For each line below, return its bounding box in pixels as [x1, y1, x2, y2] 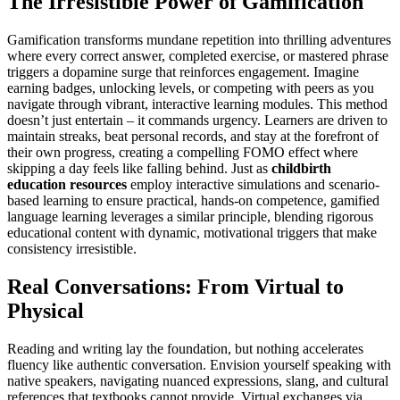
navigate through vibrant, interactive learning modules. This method [7, 96, 387, 112]
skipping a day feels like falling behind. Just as [7, 161, 271, 177]
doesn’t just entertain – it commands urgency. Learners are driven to [7, 112, 387, 129]
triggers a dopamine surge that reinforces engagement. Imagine [7, 64, 359, 80]
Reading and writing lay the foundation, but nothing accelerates [7, 341, 363, 357]
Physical [7, 299, 84, 323]
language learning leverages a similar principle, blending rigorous [7, 209, 373, 225]
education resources [7, 177, 127, 193]
